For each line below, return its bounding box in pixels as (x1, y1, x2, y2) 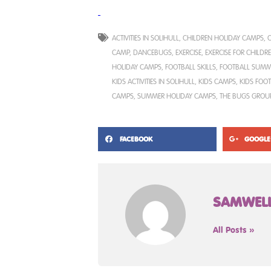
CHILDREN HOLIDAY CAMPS (183, 32, 264, 42)
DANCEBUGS (133, 47, 172, 57)
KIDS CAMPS (198, 76, 236, 86)
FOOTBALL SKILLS (165, 61, 216, 71)
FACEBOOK (120, 134, 152, 143)
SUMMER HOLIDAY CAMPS (137, 90, 216, 100)
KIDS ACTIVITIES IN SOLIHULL (112, 76, 195, 86)
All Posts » (213, 224, 255, 236)
